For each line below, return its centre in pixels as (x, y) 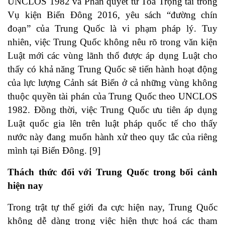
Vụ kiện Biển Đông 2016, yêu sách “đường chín (113, 15)
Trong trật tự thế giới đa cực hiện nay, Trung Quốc (113, 207)
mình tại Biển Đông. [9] (54, 151)
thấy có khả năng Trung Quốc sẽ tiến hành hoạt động (113, 69)
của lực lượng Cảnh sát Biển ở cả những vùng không (113, 83)
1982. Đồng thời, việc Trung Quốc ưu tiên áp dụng (113, 110)
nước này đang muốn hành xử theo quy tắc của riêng (113, 137)
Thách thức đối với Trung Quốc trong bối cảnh (113, 172)
